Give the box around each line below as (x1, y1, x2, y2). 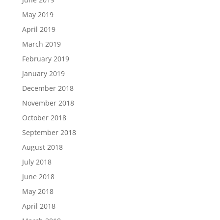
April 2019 (22, 25, 55, 34)
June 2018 (22, 172, 55, 181)
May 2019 (22, 10, 54, 19)
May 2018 (22, 187, 54, 196)
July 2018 (22, 157, 52, 166)
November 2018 (22, 98, 74, 108)
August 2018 (22, 142, 63, 152)
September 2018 (22, 128, 76, 137)
